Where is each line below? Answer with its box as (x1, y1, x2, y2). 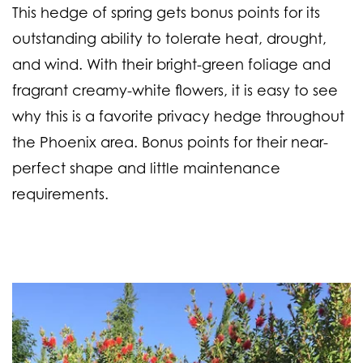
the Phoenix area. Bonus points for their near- (12, 133, 328, 152)
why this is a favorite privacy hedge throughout (12, 107, 344, 126)
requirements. (12, 185, 109, 203)
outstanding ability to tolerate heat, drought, (12, 29, 327, 48)
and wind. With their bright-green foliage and (12, 55, 331, 74)
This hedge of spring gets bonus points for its (12, 3, 320, 22)
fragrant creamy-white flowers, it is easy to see (12, 81, 338, 100)
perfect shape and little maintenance (12, 159, 280, 177)
